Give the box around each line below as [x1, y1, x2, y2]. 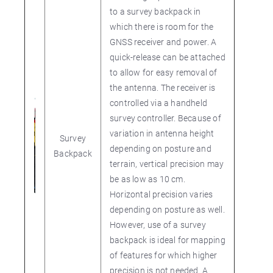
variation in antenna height [110, 127, 214, 139]
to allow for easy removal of [110, 66, 218, 78]
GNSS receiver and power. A [110, 36, 217, 48]
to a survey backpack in [110, 5, 201, 17]
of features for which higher [110, 249, 218, 261]
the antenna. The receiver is [110, 82, 216, 93]
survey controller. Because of [110, 112, 221, 124]
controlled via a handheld [110, 97, 207, 108]
